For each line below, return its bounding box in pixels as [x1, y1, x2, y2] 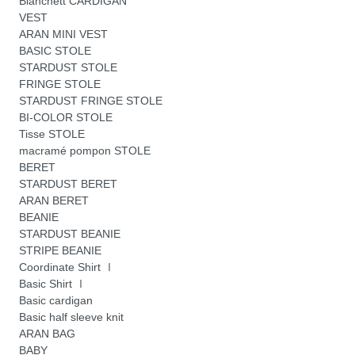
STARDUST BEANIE [19, 227, 121, 241]
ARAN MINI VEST [19, 28, 109, 41]
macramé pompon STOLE [19, 144, 151, 158]
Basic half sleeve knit [19, 311, 124, 324]
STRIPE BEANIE [19, 244, 102, 258]
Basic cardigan [19, 294, 94, 307]
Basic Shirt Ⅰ [19, 277, 87, 291]
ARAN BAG [19, 327, 76, 341]
